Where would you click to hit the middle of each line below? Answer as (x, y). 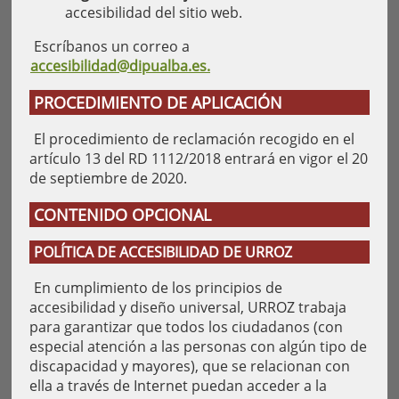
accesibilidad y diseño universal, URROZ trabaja (188, 307)
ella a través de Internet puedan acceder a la (178, 386)
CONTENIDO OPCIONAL (122, 215)
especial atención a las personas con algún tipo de (198, 346)
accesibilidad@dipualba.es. (120, 66)
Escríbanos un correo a (112, 46)
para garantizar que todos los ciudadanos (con (186, 327)
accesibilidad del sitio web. (154, 12)
